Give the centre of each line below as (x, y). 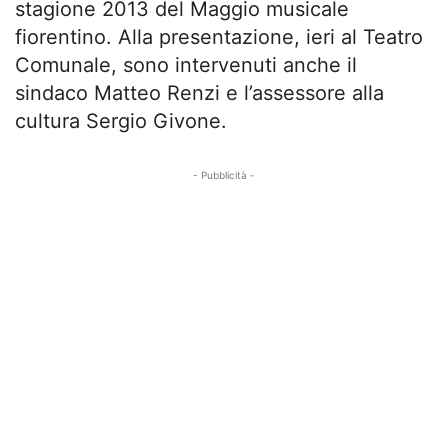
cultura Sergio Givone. (121, 121)
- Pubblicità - (224, 175)
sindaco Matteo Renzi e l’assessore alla (199, 93)
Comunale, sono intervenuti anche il (186, 65)
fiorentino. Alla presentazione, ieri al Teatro (219, 37)
